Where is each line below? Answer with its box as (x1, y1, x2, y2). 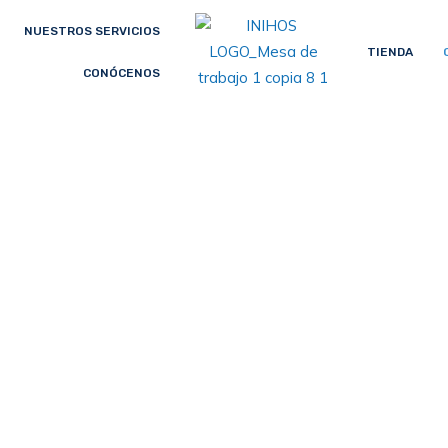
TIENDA (366, 45, 413, 59)
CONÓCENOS (82, 66, 160, 80)
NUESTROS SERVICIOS (23, 24, 160, 38)
